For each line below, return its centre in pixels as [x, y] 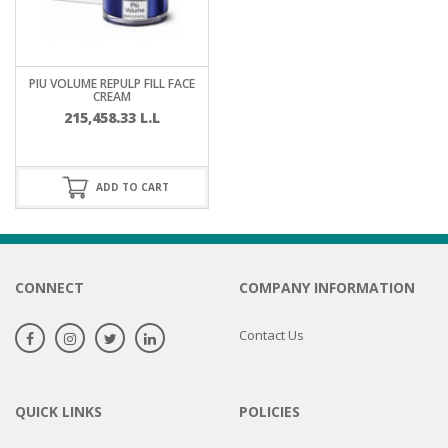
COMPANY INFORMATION [327, 287]
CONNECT [49, 287]
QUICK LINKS [58, 411]
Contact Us [271, 334]
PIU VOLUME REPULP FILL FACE [112, 83]
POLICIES [269, 411]
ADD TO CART [132, 187]
